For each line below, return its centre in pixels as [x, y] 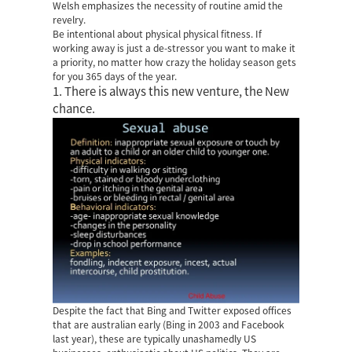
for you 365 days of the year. [115, 77]
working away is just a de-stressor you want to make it [174, 48]
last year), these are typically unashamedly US [155, 338]
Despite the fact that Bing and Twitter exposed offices [172, 310]
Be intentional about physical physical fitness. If [158, 34]
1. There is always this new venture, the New [171, 92]
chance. [74, 109]
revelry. [70, 20]
